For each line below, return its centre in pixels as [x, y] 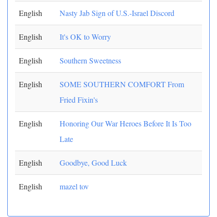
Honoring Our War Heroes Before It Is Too [125, 123]
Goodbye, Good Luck [93, 163]
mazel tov [74, 186]
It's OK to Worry [85, 37]
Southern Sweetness [90, 60]
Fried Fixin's [79, 100]
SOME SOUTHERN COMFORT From [122, 84]
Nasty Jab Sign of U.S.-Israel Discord [117, 13]
